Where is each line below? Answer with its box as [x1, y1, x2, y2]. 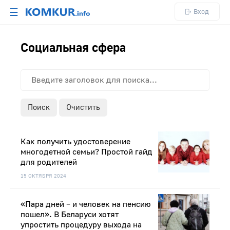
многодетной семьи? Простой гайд [21, 147, 152, 158]
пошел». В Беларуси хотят [21, 209, 119, 220]
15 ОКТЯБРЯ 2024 [21, 172, 66, 180]
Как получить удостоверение [21, 137, 130, 147]
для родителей [21, 157, 77, 168]
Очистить [66, 103, 100, 113]
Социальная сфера [21, 40, 126, 56]
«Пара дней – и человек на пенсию [21, 199, 151, 210]
